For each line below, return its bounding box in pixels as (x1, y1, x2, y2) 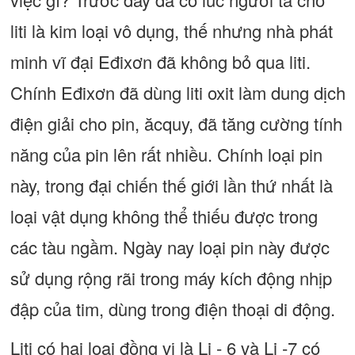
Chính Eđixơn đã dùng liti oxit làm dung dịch (10, 80, 345, 105)
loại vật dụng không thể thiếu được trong (10, 204, 318, 228)
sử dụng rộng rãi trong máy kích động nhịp (10, 265, 332, 290)
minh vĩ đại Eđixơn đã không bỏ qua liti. (10, 49, 311, 74)
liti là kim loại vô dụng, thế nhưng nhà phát (10, 18, 333, 43)
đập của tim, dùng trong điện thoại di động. (10, 296, 335, 321)
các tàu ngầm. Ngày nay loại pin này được (10, 235, 330, 259)
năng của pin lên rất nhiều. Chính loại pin (10, 142, 323, 166)
